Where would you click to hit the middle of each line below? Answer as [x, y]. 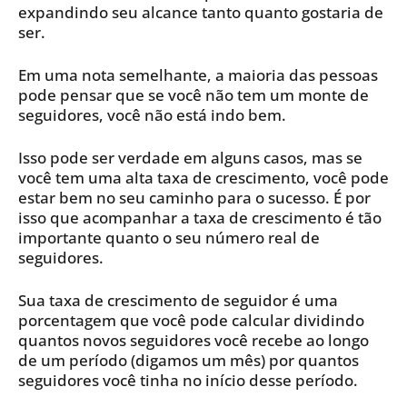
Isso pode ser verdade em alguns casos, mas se [190, 158]
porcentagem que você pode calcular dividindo [191, 321]
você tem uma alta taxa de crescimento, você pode [203, 178]
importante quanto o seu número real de [169, 238]
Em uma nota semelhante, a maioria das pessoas [198, 75]
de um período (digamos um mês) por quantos [189, 361]
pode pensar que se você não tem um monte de [194, 95]
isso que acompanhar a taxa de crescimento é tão [200, 218]
